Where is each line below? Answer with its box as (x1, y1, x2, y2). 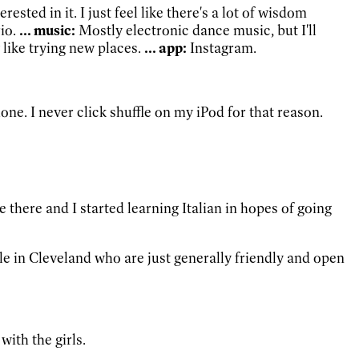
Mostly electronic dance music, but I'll (75, 21, 317, 39)
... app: (141, 38, 187, 57)
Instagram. (187, 38, 256, 57)
